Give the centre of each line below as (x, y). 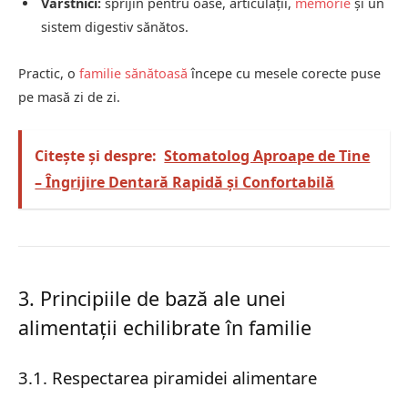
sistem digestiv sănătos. (115, 26)
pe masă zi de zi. (69, 97)
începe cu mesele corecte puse (284, 74)
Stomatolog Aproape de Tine (267, 156)
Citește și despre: (96, 156)
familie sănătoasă (133, 74)
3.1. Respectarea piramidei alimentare (168, 378)
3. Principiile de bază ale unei (152, 299)
